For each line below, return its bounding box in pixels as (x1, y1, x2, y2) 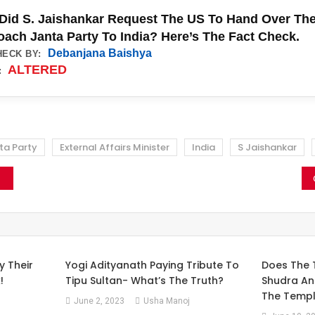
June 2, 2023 (74, 296, 125, 306)
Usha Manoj (143, 296, 191, 306)
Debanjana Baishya (47, 46, 152, 59)
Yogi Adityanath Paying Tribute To (65, 258, 240, 272)
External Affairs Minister (59, 141, 169, 154)
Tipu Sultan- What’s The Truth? (65, 274, 224, 288)
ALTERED (8, 62, 67, 77)
